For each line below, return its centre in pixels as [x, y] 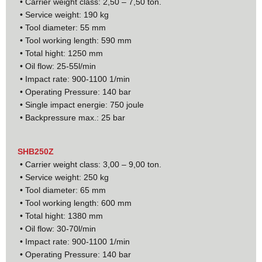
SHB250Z [36, 151]
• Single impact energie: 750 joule [81, 104]
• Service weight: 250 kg [63, 177]
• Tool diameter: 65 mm [62, 190]
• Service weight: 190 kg [63, 14]
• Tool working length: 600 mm [75, 203]
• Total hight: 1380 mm [60, 216]
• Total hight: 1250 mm [60, 53]
